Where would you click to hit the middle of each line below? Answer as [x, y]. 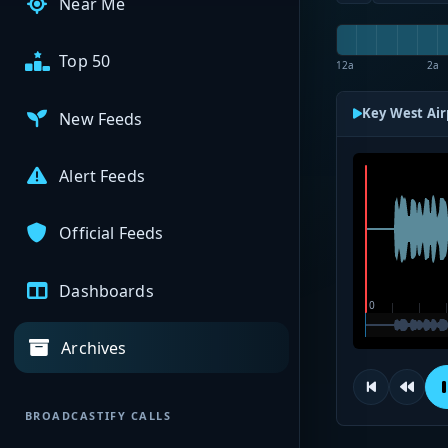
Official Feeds [111, 233]
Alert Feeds [102, 176]
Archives [94, 347]
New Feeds [101, 118]
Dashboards [106, 290]
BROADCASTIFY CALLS [98, 416]
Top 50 [85, 61]
